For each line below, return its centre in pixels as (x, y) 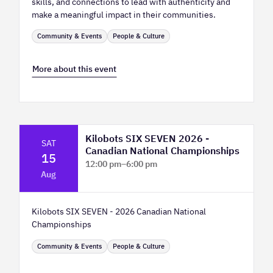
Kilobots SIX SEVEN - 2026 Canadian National (119, 211)
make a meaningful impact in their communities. (124, 14)
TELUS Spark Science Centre (142, 178)
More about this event (75, 69)
